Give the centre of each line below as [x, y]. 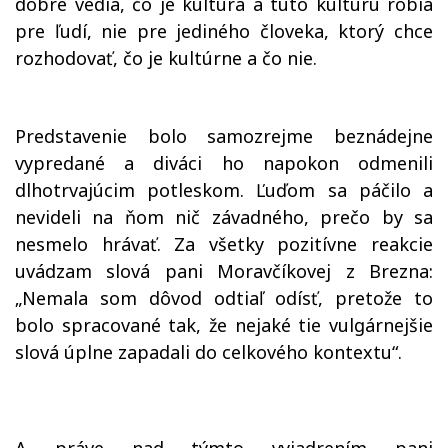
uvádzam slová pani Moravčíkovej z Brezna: [224, 271]
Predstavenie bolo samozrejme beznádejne [224, 136]
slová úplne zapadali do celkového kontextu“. [208, 352]
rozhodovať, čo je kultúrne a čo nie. [166, 58]
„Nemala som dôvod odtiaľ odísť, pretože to [224, 298]
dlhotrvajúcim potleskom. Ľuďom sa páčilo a [224, 190]
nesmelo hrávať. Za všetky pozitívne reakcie [224, 244]
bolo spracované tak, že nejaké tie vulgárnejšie [224, 325]
